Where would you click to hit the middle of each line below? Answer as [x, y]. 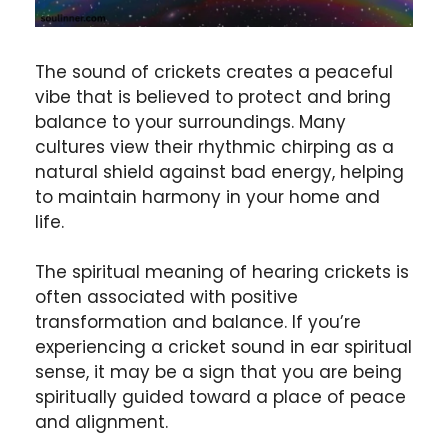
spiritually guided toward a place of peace [220, 397]
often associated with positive [166, 297]
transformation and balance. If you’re [198, 322]
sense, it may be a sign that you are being [218, 372]
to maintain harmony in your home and [207, 196]
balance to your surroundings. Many [190, 121]
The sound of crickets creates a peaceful [214, 71]
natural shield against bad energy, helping [219, 171]
